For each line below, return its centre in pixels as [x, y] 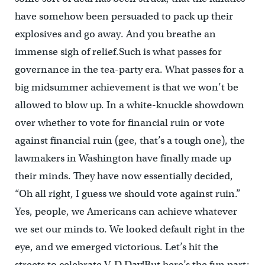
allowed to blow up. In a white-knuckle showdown [129, 105]
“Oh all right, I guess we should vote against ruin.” [127, 194]
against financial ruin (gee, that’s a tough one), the [130, 141]
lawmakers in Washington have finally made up [123, 159]
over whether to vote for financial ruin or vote [119, 123]
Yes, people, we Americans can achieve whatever [126, 212]
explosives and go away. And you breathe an [115, 34]
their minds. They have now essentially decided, [124, 176]
